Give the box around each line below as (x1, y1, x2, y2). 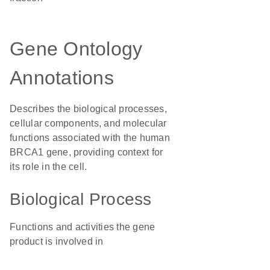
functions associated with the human (10, 133, 170, 143)
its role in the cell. (10, 162, 87, 172)
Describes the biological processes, (10, 104, 167, 114)
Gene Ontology (10, 38, 143, 60)
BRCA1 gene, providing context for (10, 147, 163, 157)
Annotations (10, 67, 114, 89)
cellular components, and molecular (10, 118, 167, 128)
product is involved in (10, 236, 104, 246)
